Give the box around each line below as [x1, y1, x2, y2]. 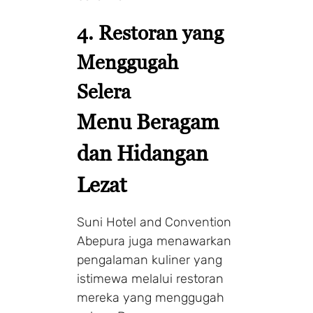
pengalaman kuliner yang [77, 252, 222, 268]
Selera [77, 80, 131, 103]
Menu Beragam [77, 109, 219, 134]
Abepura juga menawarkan [77, 233, 231, 249]
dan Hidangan [77, 140, 208, 166]
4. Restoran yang [77, 21, 224, 44]
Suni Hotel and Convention [77, 214, 231, 230]
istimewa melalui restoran [77, 270, 224, 286]
